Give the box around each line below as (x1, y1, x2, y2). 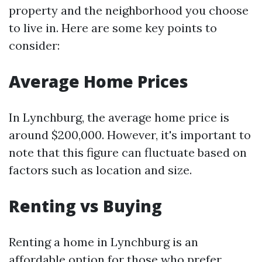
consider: (9, 38, 60, 53)
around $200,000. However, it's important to (9, 127, 251, 142)
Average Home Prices (9, 70, 188, 92)
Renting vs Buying (9, 195, 162, 217)
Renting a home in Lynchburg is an (9, 235, 198, 249)
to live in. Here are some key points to (9, 20, 217, 35)
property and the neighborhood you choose (9, 3, 249, 18)
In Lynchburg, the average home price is (9, 110, 229, 125)
